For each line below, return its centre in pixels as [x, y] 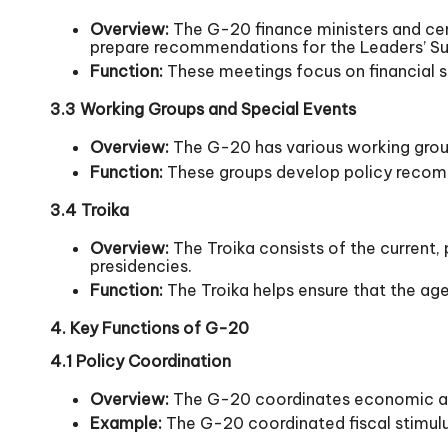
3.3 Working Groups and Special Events [203, 109]
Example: [126, 423]
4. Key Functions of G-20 [149, 327]
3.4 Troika [89, 209]
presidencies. [141, 265]
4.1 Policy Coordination [140, 360]
